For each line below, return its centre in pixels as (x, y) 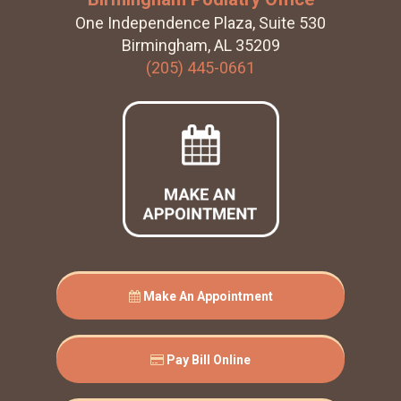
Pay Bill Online (207, 359)
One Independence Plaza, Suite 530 (200, 22)
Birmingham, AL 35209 (200, 45)
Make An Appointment (206, 296)
